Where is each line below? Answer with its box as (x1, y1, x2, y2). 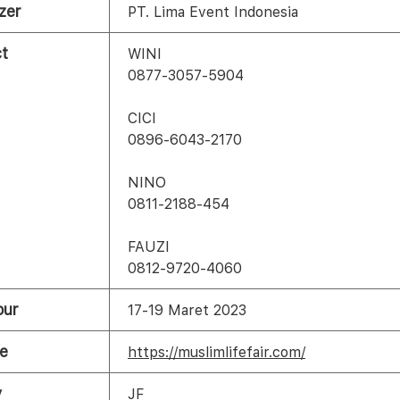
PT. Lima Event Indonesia (128, 4, 298, 21)
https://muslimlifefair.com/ (128, 344, 305, 361)
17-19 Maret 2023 (128, 302, 246, 319)
